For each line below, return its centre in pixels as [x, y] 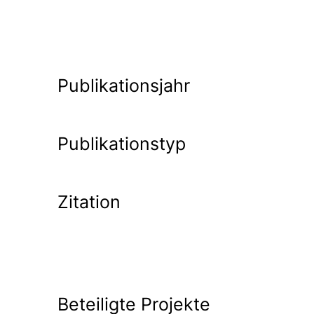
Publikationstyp [122, 144]
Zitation [89, 202]
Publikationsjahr [124, 86]
